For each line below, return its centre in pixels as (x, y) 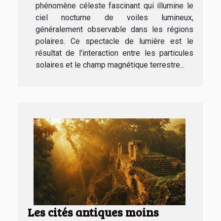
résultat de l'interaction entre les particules (114, 53)
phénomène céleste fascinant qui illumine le (114, 6)
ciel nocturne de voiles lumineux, (114, 18)
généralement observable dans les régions (114, 30)
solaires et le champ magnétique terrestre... (110, 65)
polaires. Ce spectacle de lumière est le (114, 41)
